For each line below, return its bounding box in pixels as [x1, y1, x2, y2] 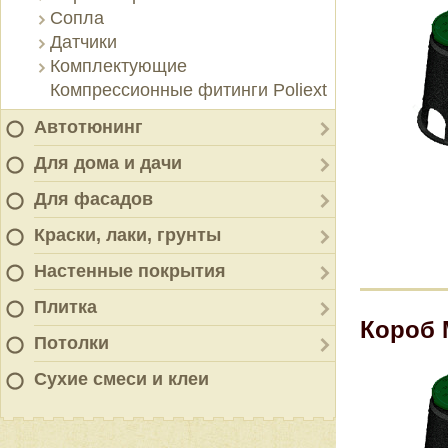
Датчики [50, 32, 117, 52]
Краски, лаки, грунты [34, 225, 221, 245]
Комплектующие [50, 56, 187, 76]
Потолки [34, 333, 109, 353]
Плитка [34, 297, 97, 317]
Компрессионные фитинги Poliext [50, 80, 327, 100]
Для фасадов [34, 189, 153, 209]
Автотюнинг [34, 117, 143, 137]
